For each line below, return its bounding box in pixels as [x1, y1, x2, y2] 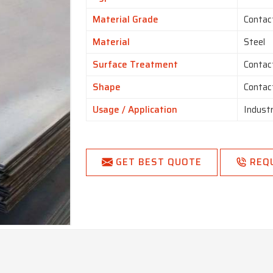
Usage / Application [93, 102, 178, 118]
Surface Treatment [93, 57, 179, 73]
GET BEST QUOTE [116, 155, 202, 170]
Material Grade [93, 12, 159, 27]
